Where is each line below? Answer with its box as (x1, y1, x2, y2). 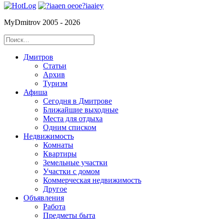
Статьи (43, 61, 66, 70)
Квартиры (43, 149, 77, 158)
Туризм (43, 79, 67, 88)
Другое (43, 184, 67, 193)
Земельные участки (43, 158, 108, 167)
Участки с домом (43, 167, 100, 175)
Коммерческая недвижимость (43, 175, 141, 184)
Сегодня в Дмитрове (43, 96, 112, 105)
